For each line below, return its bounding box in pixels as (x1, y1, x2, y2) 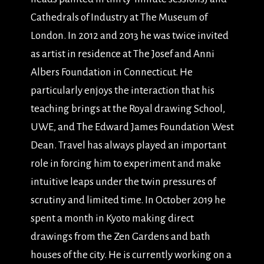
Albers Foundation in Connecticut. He (30, 67, 193, 78)
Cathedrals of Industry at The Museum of (30, 12, 207, 23)
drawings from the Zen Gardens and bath (30, 231, 210, 242)
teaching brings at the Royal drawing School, (30, 103, 225, 114)
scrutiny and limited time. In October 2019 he (30, 194, 226, 206)
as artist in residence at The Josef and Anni (30, 48, 214, 60)
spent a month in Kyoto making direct (30, 213, 194, 224)
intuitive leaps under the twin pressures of (30, 176, 216, 187)
